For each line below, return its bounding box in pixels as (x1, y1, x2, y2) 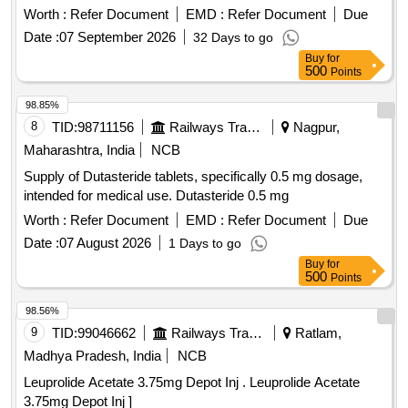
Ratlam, (291, 325, 342, 342)
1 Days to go (168, 236, 241, 251)
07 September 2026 (59, 29, 176, 46)
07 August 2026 (59, 235, 151, 251)
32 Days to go (193, 30, 273, 46)
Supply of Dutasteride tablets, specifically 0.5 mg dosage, (24, 168, 362, 185)
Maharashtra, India (24, 142, 135, 158)
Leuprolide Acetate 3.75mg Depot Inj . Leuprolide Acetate (24, 374, 250, 391)
